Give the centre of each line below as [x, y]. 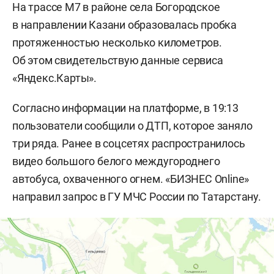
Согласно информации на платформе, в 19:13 [125, 108]
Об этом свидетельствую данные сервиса [118, 60]
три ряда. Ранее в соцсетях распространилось [129, 143]
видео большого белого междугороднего [116, 161]
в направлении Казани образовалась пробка [124, 25]
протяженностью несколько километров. [117, 43]
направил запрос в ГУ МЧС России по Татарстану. [137, 197]
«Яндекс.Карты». [55, 78]
